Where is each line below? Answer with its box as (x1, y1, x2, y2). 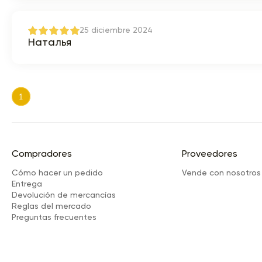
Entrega (12, 180, 42, 188)
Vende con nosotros (182, 169, 261, 177)
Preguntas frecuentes (12, 213, 96, 222)
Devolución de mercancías (12, 191, 116, 199)
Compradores (12, 150, 72, 159)
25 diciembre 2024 (80, 26, 153, 35)
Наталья (28, 37, 71, 48)
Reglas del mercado (12, 202, 91, 211)
